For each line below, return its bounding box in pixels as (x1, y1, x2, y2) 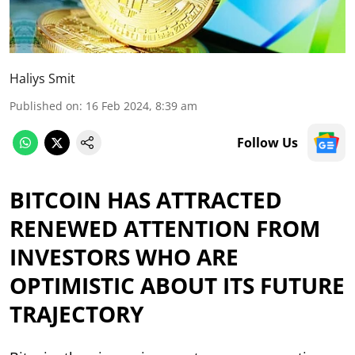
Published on (10, 97, 79, 113)
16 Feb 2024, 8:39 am (86, 97, 197, 113)
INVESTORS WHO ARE (10, 241, 239, 272)
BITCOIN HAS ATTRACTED (10, 184, 282, 215)
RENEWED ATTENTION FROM (10, 212, 320, 243)
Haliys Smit (10, 69, 75, 87)
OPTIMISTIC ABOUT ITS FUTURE (10, 269, 345, 300)
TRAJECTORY (10, 298, 143, 329)
